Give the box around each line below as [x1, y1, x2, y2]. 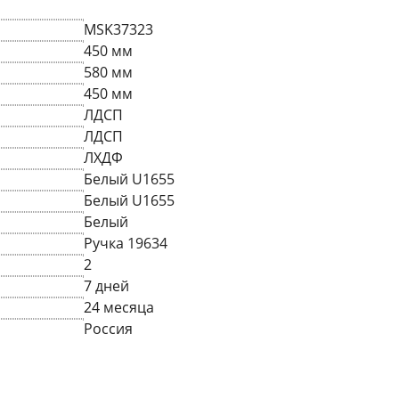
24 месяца [84, 297, 154, 318]
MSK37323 [84, 20, 153, 40]
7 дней [84, 276, 129, 297]
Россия [84, 319, 133, 339]
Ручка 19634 [84, 233, 167, 254]
